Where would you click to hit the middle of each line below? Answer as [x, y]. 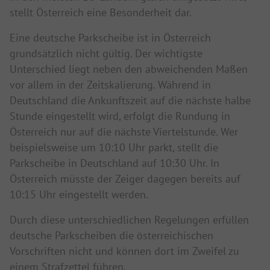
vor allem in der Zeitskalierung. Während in [110, 85]
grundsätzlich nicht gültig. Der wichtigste [106, 54]
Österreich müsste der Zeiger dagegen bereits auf [125, 179]
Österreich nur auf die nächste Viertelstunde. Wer [124, 132]
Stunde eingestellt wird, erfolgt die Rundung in [120, 116]
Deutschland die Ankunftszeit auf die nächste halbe [130, 101]
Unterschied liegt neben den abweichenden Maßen [129, 69]
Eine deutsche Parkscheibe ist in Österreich [110, 38]
